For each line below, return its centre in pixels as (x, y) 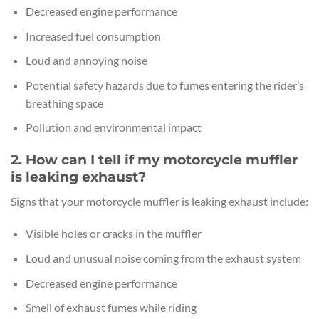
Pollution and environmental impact (113, 127)
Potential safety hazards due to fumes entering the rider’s (164, 85)
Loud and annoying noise (86, 61)
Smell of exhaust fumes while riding (111, 308)
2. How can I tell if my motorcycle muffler (154, 160)
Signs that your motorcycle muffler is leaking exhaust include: (159, 201)
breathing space (64, 103)
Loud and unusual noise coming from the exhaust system (163, 258)
